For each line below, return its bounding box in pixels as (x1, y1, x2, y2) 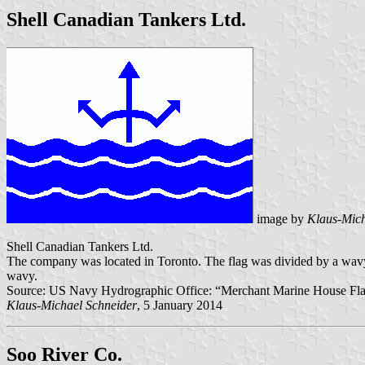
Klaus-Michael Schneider (7, 297, 137, 312)
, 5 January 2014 (137, 297, 222, 312)
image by (253, 211, 307, 226)
